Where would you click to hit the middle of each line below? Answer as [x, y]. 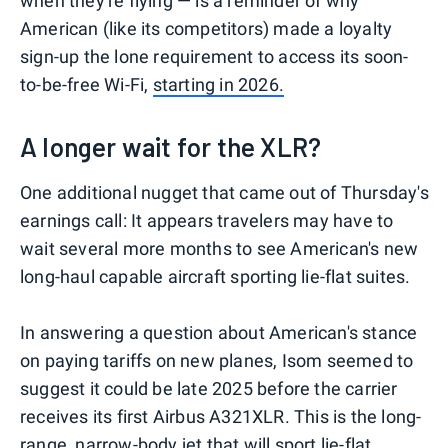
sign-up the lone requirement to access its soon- [214, 56]
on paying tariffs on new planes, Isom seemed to [217, 360]
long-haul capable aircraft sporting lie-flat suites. [215, 276]
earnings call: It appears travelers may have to [207, 220]
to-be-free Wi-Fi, [86, 84]
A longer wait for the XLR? [171, 146]
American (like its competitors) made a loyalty [206, 28]
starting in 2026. [218, 84]
